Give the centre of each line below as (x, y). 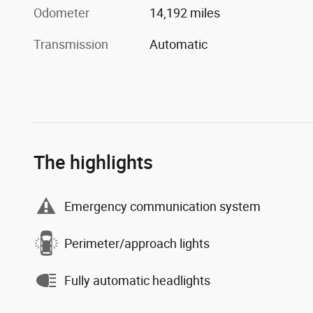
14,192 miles (185, 13)
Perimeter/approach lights (137, 243)
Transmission (71, 45)
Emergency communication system (162, 206)
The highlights (93, 162)
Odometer (61, 13)
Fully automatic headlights (137, 280)
